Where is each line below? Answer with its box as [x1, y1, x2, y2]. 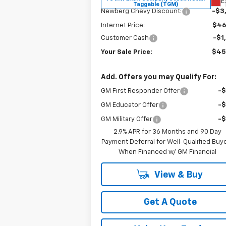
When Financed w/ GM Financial [119, 148, 217, 155]
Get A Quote [143, 197, 197, 207]
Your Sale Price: [101, 48, 153, 55]
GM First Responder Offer [101, 87, 180, 94]
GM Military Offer [101, 116, 153, 123]
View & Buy [152, 170, 203, 180]
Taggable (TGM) [133, 1, 179, 7]
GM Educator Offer [101, 101, 159, 108]
